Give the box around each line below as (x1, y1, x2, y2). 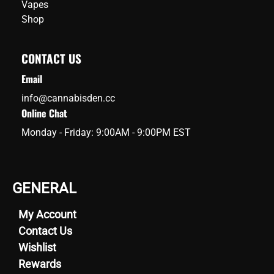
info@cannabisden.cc (21, 92, 115, 105)
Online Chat (21, 106, 67, 121)
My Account (18, 208, 76, 221)
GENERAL (12, 180, 76, 198)
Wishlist (18, 241, 56, 254)
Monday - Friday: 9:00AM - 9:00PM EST (21, 127, 191, 139)
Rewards (18, 257, 61, 271)
